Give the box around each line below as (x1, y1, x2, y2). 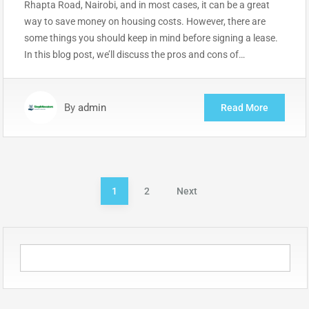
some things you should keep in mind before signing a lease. (24, 32, 278, 43)
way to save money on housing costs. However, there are (24, 15, 266, 27)
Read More (221, 101, 268, 113)
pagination (2, 206, 95, 230)
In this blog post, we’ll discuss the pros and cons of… (24, 48, 245, 60)
